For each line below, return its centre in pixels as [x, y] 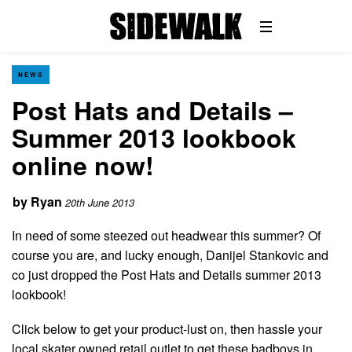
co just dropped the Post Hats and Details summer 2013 [167, 274]
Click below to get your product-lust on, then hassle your [167, 328]
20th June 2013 [100, 203]
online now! [83, 165]
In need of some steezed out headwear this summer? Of [166, 235]
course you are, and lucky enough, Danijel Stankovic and [170, 255]
